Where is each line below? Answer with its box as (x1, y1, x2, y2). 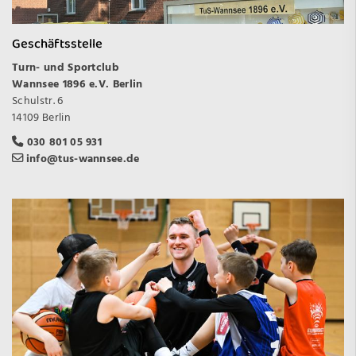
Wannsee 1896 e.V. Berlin (12, 75, 143, 94)
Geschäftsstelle (12, 33, 103, 54)
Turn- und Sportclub (12, 58, 120, 77)
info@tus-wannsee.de (25, 149, 140, 168)
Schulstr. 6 (12, 91, 64, 110)
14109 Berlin (12, 108, 71, 127)
